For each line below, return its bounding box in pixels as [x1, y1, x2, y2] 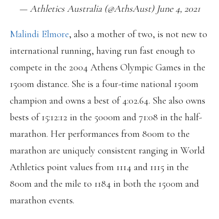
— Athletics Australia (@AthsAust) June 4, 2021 [19, 3, 200, 15]
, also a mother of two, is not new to [69, 28, 207, 40]
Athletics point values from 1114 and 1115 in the [10, 161, 189, 173]
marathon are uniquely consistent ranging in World [10, 145, 205, 156]
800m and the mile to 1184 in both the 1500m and [10, 178, 199, 190]
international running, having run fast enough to [10, 45, 195, 57]
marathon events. [10, 195, 74, 206]
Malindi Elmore [10, 28, 69, 40]
